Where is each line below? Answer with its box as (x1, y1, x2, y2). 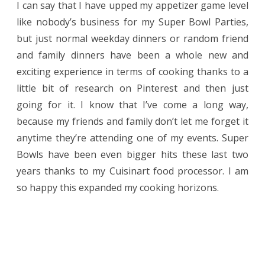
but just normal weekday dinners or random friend (17, 32, 248, 46)
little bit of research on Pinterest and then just (17, 82, 248, 95)
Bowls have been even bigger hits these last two (17, 148, 248, 161)
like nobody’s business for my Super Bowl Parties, (17, 15, 248, 29)
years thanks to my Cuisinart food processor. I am (17, 164, 248, 178)
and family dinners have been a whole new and (17, 49, 248, 62)
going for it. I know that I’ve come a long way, (17, 98, 248, 112)
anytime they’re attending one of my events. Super (17, 131, 248, 145)
